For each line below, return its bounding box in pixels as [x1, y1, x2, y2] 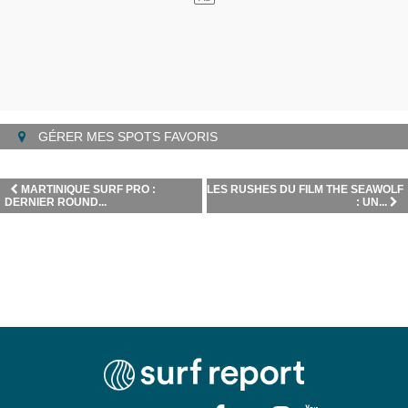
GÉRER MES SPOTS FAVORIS [35, 129, 218, 144]
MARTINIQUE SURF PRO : [21, 183, 156, 196]
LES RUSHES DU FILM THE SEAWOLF [207, 183, 403, 196]
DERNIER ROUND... [5, 196, 107, 209]
